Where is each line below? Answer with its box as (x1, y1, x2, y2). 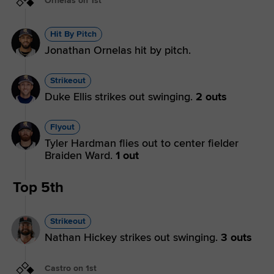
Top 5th (13, 178, 64, 196)
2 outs (196, 89, 227, 103)
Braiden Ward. (45, 148, 116, 162)
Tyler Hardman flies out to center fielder (45, 136, 239, 150)
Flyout (50, 121, 75, 132)
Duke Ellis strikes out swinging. (45, 89, 196, 103)
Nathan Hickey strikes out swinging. (45, 230, 221, 244)
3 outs (221, 230, 252, 244)
